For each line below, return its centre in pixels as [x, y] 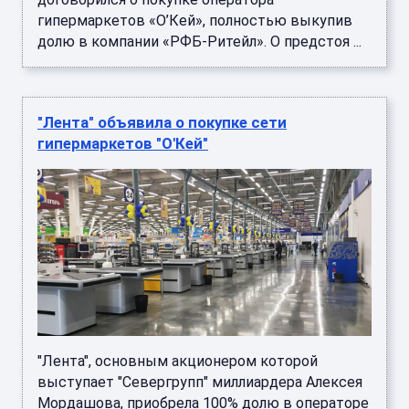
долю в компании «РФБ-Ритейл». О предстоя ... [199, 42]
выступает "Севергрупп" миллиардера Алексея [200, 383]
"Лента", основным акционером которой [178, 362]
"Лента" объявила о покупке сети [162, 123]
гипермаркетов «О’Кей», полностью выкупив [195, 21]
